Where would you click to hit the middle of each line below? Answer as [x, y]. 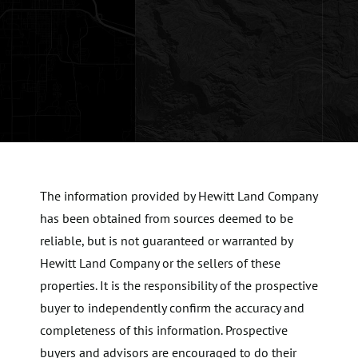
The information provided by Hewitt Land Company [179, 196]
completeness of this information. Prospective [164, 330]
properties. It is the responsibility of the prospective [179, 286]
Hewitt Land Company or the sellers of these [160, 263]
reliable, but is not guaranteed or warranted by [166, 241]
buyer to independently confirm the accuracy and [172, 308]
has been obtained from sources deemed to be [167, 219]
